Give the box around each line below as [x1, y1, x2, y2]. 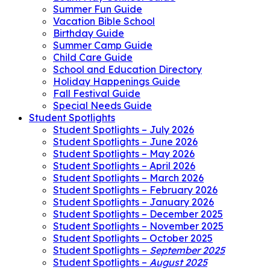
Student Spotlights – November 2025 [53, 219, 224, 232]
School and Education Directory [53, 63, 202, 75]
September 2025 [149, 243, 225, 256]
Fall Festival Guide [53, 87, 140, 99]
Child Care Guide [53, 51, 133, 63]
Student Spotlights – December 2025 [53, 207, 223, 220]
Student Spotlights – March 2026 [53, 171, 204, 184]
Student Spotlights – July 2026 [53, 123, 194, 136]
